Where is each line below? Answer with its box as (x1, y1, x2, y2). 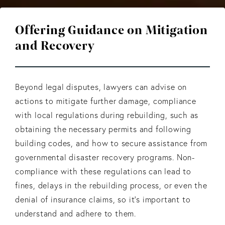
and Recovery (15, 37, 95, 54)
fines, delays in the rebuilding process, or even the (15, 180, 207, 190)
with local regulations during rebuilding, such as (15, 109, 199, 120)
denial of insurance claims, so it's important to (15, 194, 191, 204)
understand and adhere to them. (15, 208, 137, 218)
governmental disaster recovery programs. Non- (15, 152, 195, 162)
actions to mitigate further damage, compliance (15, 95, 196, 106)
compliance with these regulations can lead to (15, 166, 191, 176)
